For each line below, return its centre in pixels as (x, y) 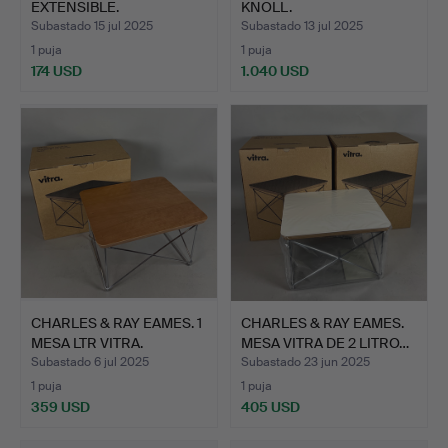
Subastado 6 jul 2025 (90, 361)
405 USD (270, 406)
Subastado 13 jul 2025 (302, 25)
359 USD (60, 406)
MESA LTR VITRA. (87, 342)
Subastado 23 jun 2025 (305, 361)
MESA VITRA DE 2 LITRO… (325, 342)
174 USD (56, 70)
